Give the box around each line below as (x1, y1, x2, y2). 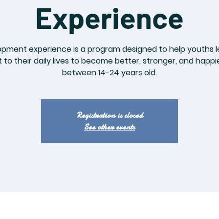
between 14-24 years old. (62, 67, 157, 78)
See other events (84, 122, 135, 132)
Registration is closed (76, 110, 143, 121)
